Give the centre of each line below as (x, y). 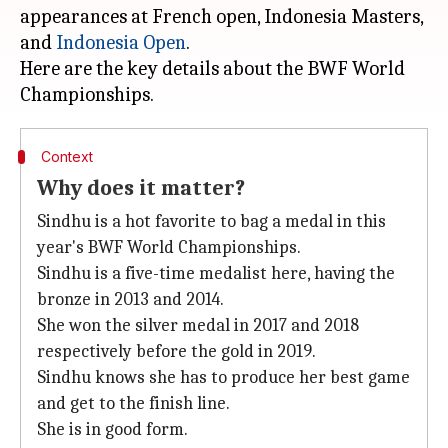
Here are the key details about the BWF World (212, 68)
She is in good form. (112, 429)
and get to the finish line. (133, 403)
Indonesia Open (121, 42)
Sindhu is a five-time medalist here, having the (216, 273)
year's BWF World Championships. (169, 247)
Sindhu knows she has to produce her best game (223, 377)
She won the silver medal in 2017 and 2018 (198, 325)
